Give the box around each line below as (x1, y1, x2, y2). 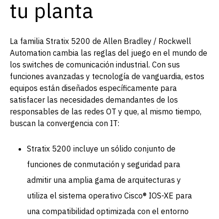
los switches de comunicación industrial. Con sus (10, 59, 180, 69)
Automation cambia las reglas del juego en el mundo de (10, 47, 207, 58)
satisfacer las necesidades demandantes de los (10, 94, 178, 105)
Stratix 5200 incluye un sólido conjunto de (27, 143, 176, 153)
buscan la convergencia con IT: (10, 118, 119, 128)
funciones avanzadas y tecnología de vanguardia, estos (10, 71, 204, 81)
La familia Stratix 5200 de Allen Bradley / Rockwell (10, 36, 191, 46)
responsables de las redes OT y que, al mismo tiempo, (10, 106, 201, 116)
